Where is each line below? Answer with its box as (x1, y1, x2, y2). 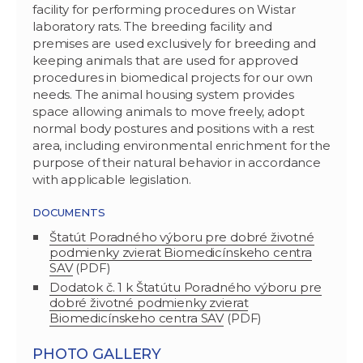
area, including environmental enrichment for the (32, 137, 331, 153)
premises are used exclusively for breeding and (32, 35, 317, 51)
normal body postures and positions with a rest (32, 120, 315, 136)
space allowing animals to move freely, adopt (32, 103, 305, 119)
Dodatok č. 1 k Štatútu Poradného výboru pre (49, 279, 322, 295)
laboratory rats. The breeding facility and (32, 18, 272, 34)
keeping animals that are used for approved (32, 52, 298, 68)
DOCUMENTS (32, 205, 105, 219)
